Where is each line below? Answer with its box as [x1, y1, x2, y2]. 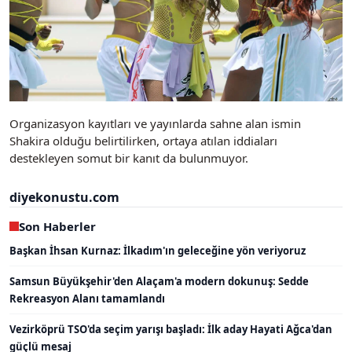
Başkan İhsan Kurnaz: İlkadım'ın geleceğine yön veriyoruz [9, 243, 306, 258]
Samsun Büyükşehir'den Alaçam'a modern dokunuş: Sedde [9, 273, 309, 288]
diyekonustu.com [9, 188, 119, 206]
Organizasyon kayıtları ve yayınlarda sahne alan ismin [9, 115, 301, 131]
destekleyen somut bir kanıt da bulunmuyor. [9, 149, 248, 166]
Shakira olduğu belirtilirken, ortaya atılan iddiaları [9, 132, 277, 148]
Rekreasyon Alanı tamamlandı [9, 291, 165, 306]
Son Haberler [19, 218, 96, 234]
